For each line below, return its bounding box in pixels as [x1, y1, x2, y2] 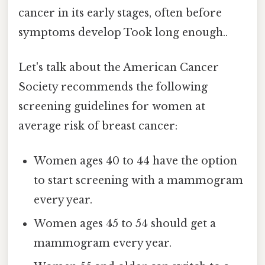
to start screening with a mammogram [34, 174, 244, 188]
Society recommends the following [18, 80, 208, 93]
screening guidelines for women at [18, 99, 205, 113]
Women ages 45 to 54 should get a [34, 217, 216, 231]
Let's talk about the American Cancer [18, 60, 219, 74]
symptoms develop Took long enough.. [18, 25, 228, 39]
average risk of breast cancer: [18, 119, 177, 132]
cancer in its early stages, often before [18, 6, 222, 20]
